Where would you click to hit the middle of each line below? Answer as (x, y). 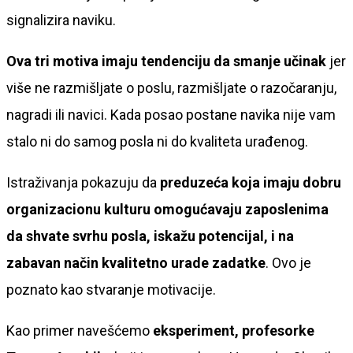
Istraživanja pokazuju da (83, 182)
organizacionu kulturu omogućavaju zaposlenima (167, 209)
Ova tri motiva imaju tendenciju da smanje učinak (166, 61)
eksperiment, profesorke (234, 330)
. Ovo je (288, 262)
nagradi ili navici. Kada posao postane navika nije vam (171, 114)
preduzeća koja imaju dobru (251, 182)
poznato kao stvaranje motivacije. (111, 289)
